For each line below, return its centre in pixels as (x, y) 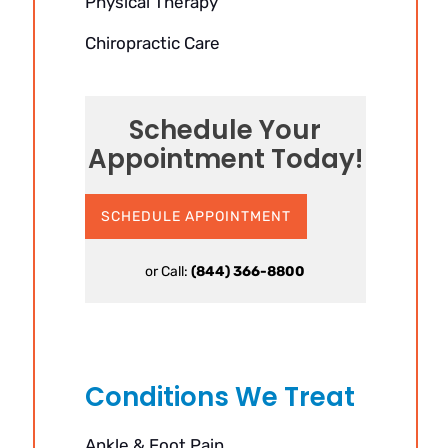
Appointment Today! (225, 159)
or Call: (168, 271)
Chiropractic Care (152, 43)
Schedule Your (225, 130)
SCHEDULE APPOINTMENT (195, 216)
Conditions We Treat (219, 397)
